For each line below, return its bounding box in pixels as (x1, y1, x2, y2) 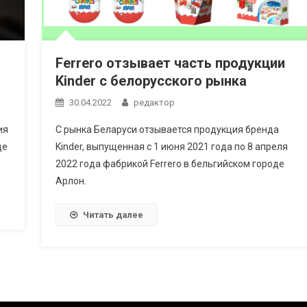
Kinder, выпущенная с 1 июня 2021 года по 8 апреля (55, 140, 288, 152)
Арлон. (55, 175, 86, 186)
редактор (133, 97, 175, 108)
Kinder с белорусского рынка (55, 72, 247, 89)
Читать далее (82, 209, 143, 220)
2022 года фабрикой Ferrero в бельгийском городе (55, 158, 284, 169)
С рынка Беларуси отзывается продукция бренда (55, 123, 279, 135)
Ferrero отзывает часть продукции (55, 54, 285, 71)
